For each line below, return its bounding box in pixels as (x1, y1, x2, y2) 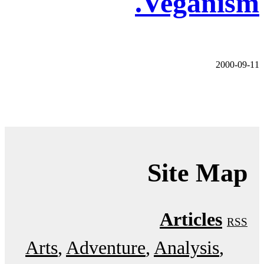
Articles (160, 208, 222, 230)
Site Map (147, 158, 247, 187)
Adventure (66, 236, 146, 258)
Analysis (154, 236, 219, 258)
